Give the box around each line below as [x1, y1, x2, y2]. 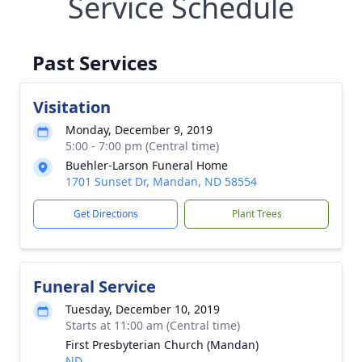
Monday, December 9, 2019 [65, 122, 213, 137]
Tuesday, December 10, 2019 [65, 301, 220, 317]
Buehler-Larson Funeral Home [65, 158, 228, 173]
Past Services [32, 49, 158, 76]
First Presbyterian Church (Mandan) [65, 337, 259, 352]
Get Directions [73, 207, 138, 221]
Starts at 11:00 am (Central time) [65, 318, 240, 333]
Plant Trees [231, 207, 282, 221]
